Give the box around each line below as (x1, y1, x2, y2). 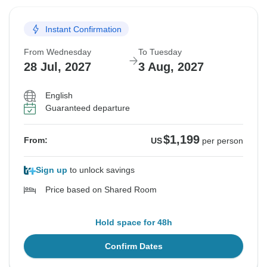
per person (202, 136, 243, 146)
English (45, 91, 73, 101)
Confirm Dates (104, 241, 163, 252)
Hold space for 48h (95, 218, 172, 228)
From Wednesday (24, 47, 91, 57)
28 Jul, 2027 (24, 60, 91, 74)
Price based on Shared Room (45, 185, 157, 195)
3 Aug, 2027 (138, 60, 204, 74)
